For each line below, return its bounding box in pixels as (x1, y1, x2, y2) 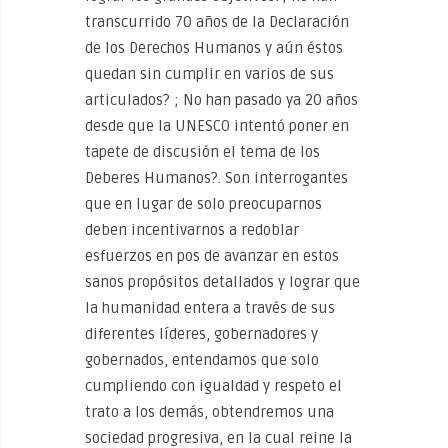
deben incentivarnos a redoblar (85, 220, 299, 239)
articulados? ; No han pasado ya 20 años (85, 90, 358, 109)
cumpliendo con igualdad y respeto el (85, 376, 342, 395)
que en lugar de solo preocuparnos (85, 194, 322, 213)
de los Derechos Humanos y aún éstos (85, 38, 343, 57)
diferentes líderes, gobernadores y (85, 324, 318, 343)
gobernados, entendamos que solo (85, 350, 319, 369)
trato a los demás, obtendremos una (85, 402, 334, 421)
